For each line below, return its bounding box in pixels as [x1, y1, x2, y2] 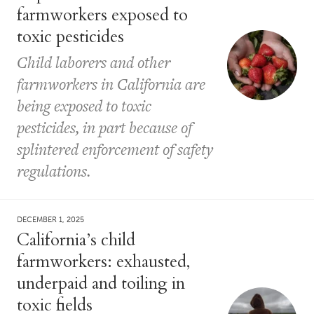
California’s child [17, 228, 135, 252]
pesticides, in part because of [17, 116, 192, 139]
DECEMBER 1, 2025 [17, 214, 84, 224]
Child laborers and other [17, 50, 170, 74]
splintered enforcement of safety [17, 137, 213, 161]
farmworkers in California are [17, 72, 205, 95]
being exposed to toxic [17, 94, 151, 117]
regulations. [17, 159, 90, 182]
